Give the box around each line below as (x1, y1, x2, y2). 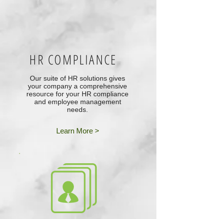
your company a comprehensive (28, 82, 127, 90)
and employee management (34, 98, 121, 106)
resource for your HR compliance (26, 90, 129, 98)
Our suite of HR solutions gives (30, 74, 125, 82)
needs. (67, 106, 88, 113)
